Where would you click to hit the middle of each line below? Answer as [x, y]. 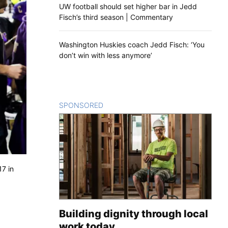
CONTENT [121, 105]
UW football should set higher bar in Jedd [128, 6]
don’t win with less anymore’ [106, 55]
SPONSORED [81, 105]
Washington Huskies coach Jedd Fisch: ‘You [132, 44]
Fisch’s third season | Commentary [116, 17]
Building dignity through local [134, 214]
